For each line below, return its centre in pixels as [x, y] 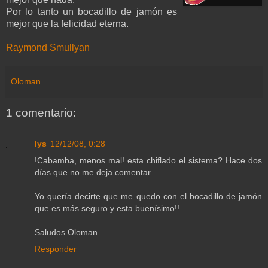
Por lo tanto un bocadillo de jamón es [92, 11]
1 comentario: [41, 112]
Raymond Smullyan [48, 47]
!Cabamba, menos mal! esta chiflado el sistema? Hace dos [148, 161]
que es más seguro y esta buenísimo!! [107, 208]
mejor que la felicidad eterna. [67, 23]
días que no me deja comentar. [94, 173]
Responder [56, 249]
